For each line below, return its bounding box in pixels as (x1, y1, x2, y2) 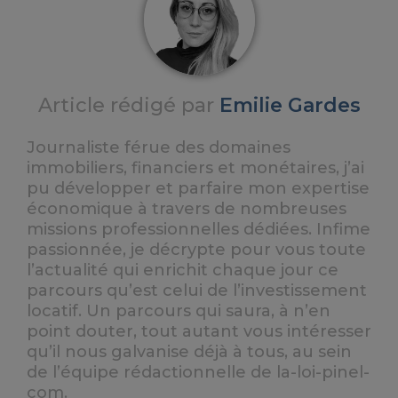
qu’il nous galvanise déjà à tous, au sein (27, 342, 352, 362)
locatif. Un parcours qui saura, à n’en (27, 301, 330, 322)
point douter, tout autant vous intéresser (27, 322, 371, 342)
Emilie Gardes (219, 93, 361, 118)
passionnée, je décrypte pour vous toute (27, 240, 366, 260)
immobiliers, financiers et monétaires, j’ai (27, 158, 364, 179)
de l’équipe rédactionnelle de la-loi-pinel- (27, 362, 370, 383)
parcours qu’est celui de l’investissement (27, 281, 367, 301)
